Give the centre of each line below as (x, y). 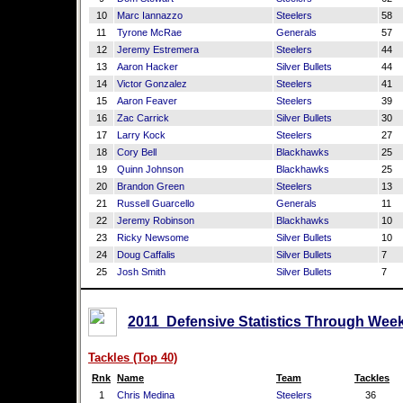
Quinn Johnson (150, 169)
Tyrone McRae (149, 32)
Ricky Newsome (153, 237)
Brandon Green (151, 186)
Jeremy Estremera (158, 49)
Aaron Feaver (147, 101)
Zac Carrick (143, 118)
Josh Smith (141, 272)
